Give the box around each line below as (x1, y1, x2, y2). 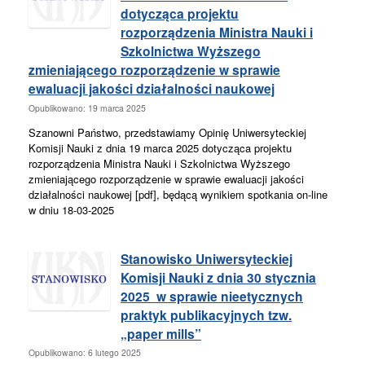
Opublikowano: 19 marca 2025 (29, 101, 146, 114)
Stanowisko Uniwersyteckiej (121, 248, 292, 268)
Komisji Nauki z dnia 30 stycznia (121, 267, 316, 287)
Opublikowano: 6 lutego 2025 (29, 346, 141, 359)
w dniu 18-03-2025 (29, 201, 114, 218)
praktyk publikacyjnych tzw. (121, 305, 292, 324)
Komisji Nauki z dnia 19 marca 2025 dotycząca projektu (29, 139, 292, 156)
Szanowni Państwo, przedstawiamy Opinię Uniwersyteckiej (29, 124, 306, 140)
